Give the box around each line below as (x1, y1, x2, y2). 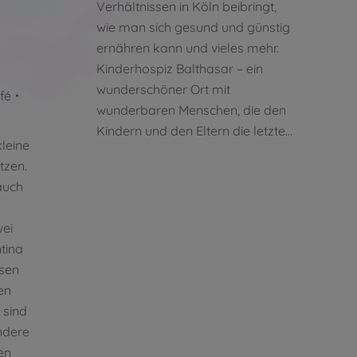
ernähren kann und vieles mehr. (96, 39, 279, 56)
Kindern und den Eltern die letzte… (96, 122, 292, 139)
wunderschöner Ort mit (96, 80, 230, 97)
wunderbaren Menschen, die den (96, 101, 286, 118)
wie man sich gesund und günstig (96, 18, 290, 35)
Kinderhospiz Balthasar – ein (96, 60, 263, 76)
